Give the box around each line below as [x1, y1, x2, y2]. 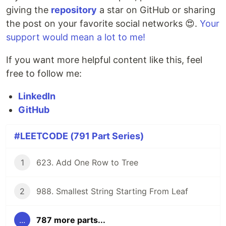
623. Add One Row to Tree [36, 157, 138, 168]
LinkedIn [18, 91, 55, 102]
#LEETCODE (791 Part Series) [14, 131, 144, 142]
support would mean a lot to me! [6, 32, 145, 43]
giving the [6, 5, 51, 16]
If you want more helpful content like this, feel [6, 54, 202, 66]
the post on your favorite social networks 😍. [6, 18, 200, 29]
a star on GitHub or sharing [97, 5, 215, 16]
